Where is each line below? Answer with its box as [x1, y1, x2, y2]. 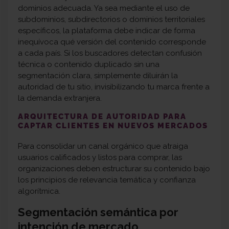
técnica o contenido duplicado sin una [18, 60, 159, 70]
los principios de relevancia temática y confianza [18, 175, 196, 185]
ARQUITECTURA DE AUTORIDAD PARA [18, 112, 187, 122]
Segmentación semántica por [18, 205, 178, 219]
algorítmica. [18, 187, 60, 196]
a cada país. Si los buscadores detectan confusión [18, 49, 202, 58]
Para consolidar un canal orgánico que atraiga [18, 142, 188, 151]
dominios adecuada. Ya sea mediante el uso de [18, 4, 190, 13]
